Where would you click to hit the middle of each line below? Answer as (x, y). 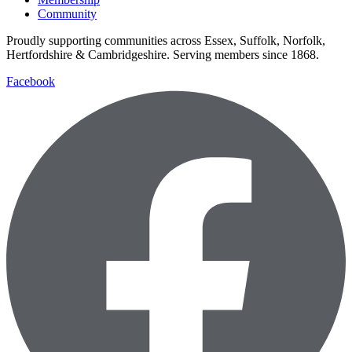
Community (67, 14)
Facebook (31, 82)
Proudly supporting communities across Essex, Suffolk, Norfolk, (166, 41)
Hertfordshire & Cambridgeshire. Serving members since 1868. (163, 55)
